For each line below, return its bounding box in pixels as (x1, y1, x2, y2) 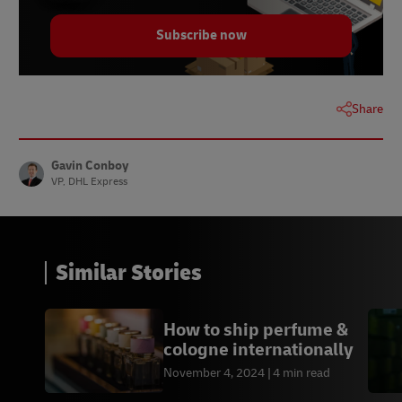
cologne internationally (163, 337, 354, 361)
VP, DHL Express (51, 175, 127, 189)
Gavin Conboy (51, 158, 128, 174)
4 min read (273, 364, 330, 380)
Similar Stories (56, 258, 202, 288)
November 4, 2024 (163, 364, 265, 380)
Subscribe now (155, 27, 247, 45)
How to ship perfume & (163, 318, 348, 341)
